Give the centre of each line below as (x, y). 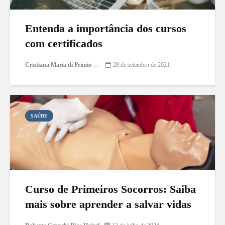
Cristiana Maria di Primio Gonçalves (96, 65)
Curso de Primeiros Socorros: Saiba (110, 189)
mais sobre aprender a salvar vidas (108, 204)
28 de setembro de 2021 (141, 65)
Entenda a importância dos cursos (106, 28)
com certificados (64, 43)
